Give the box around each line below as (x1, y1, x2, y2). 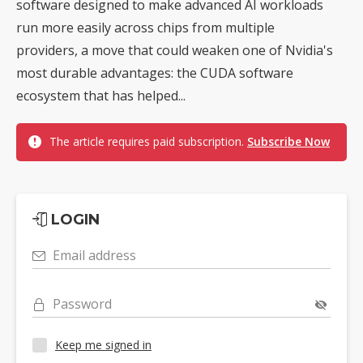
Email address (53, 246, 136, 264)
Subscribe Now (247, 133, 330, 149)
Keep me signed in (55, 337, 152, 353)
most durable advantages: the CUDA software (16, 63, 293, 82)
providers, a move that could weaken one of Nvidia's (16, 41, 333, 59)
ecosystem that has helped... (16, 86, 186, 105)
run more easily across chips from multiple (16, 18, 275, 36)
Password (53, 294, 112, 313)
